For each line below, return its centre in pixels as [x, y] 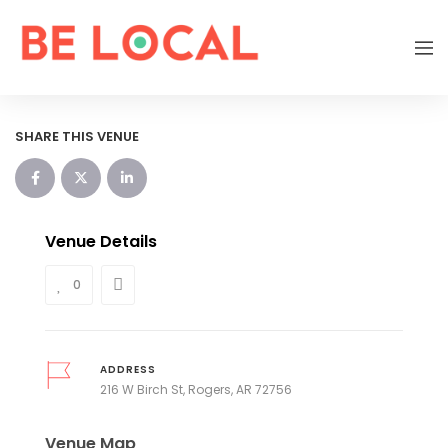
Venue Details [101, 242]
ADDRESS [127, 370]
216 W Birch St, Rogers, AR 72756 [195, 390]
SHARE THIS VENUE [77, 137]
